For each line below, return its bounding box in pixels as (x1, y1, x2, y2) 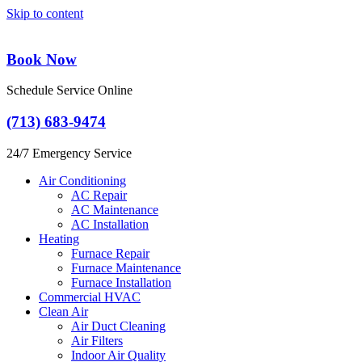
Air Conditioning (39, 173, 126, 187)
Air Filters (71, 333, 123, 347)
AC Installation (71, 217, 149, 231)
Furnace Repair (71, 246, 149, 260)
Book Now (6, 50, 77, 68)
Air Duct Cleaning (71, 318, 166, 333)
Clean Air (39, 304, 88, 318)
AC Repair (71, 187, 127, 202)
